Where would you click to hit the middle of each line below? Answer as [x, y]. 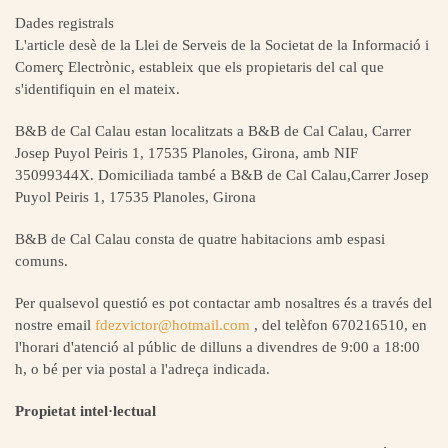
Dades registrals [64, 23]
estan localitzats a [191, 131]
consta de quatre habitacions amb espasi [258, 239]
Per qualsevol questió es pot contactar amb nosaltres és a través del [223, 303]
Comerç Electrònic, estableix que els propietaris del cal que [199, 67]
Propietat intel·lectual [85, 411]
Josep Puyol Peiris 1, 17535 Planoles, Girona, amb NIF [186, 153]
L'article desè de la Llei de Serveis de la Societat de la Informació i [222, 45]
